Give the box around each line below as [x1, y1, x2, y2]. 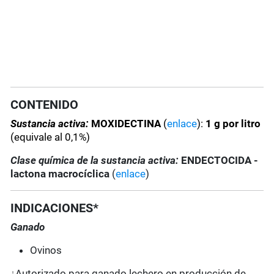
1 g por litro [206, 117, 261, 130]
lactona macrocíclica [10, 168, 113, 180]
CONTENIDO [10, 97, 79, 113]
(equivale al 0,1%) [10, 131, 91, 144]
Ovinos [30, 244, 62, 257]
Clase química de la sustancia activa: [10, 154, 179, 167]
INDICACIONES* [10, 201, 99, 216]
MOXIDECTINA [91, 117, 164, 130]
